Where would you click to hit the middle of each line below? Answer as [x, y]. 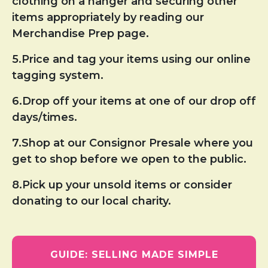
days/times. [45, 117]
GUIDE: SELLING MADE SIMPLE [134, 255]
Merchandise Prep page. [80, 33]
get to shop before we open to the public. [129, 159]
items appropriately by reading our [108, 17]
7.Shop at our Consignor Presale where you [133, 143]
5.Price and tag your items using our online [131, 59]
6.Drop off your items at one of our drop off [134, 101]
